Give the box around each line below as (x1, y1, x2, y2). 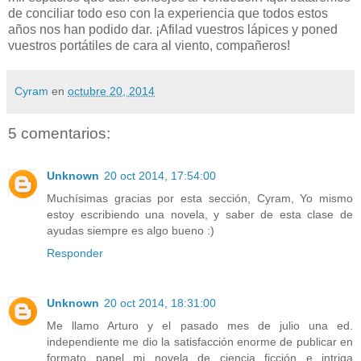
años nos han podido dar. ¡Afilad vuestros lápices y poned (8, 23, 338, 37)
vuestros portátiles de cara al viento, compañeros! (8, 39, 290, 53)
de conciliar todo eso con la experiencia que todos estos (8, 6, 328, 21)
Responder (47, 246, 103, 259)
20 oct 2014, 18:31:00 (104, 296, 216, 309)
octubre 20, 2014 (68, 85, 155, 98)
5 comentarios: (8, 125, 110, 143)
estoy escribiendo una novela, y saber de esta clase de (47, 207, 353, 221)
